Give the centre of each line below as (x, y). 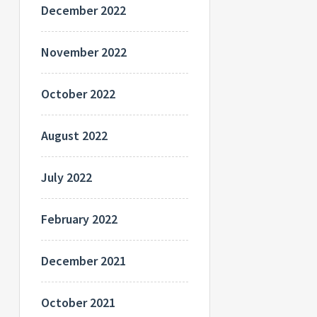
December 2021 (83, 260)
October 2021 (78, 302)
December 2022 (83, 10)
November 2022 (83, 52)
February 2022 (79, 219)
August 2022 (74, 135)
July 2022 (66, 177)
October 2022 (78, 93)
